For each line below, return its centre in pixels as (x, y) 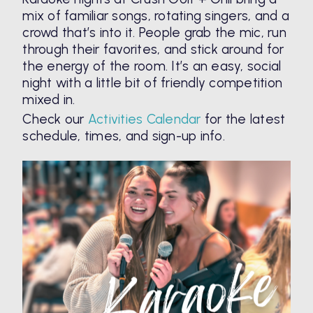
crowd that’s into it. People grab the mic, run (154, 33)
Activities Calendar (144, 119)
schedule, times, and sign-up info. (124, 136)
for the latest (243, 119)
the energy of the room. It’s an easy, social (152, 66)
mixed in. (49, 100)
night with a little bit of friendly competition (153, 83)
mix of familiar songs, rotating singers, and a (156, 16)
